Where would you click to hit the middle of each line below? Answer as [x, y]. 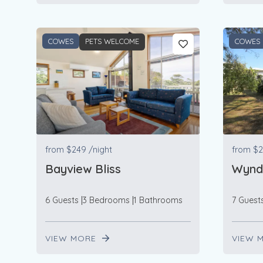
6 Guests [62, 200]
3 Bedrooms [106, 200]
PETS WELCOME [112, 41]
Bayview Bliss [83, 169]
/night [100, 150]
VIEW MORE [72, 239]
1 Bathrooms [158, 200]
